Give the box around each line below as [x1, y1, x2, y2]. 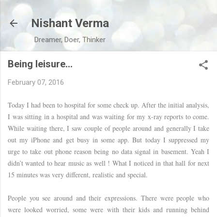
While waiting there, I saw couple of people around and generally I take [8, 123, 209, 133]
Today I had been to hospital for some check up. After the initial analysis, [8, 100, 209, 109]
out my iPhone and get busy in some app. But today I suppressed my [8, 135, 209, 144]
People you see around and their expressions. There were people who [8, 193, 209, 202]
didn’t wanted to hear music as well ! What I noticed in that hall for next [8, 158, 209, 168]
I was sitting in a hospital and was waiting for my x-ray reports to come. [8, 111, 209, 121]
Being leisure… [8, 58, 73, 70]
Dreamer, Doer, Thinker [34, 35, 106, 44]
